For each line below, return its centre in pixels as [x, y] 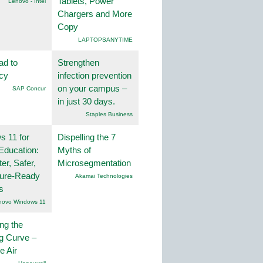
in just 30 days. [86, 102]
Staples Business [109, 114]
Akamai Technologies [104, 176]
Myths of [74, 150]
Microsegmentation [94, 163]
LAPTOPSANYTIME [105, 40]
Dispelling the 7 [87, 137]
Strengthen [78, 63]
